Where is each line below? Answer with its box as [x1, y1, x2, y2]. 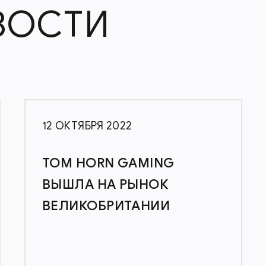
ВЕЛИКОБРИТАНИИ [42, 198, 170, 214]
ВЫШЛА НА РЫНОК [42, 176, 169, 192]
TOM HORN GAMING [42, 155, 175, 171]
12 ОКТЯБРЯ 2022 [42, 119, 132, 132]
